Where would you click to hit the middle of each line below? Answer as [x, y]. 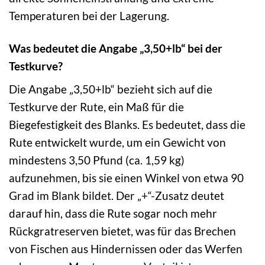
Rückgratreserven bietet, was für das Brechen [122, 231]
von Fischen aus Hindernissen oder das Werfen [126, 249]
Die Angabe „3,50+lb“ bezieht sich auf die [111, 89]
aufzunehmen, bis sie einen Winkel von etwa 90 [126, 178]
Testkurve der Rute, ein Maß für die [96, 107]
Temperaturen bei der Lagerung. [89, 15]
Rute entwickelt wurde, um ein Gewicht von [117, 143]
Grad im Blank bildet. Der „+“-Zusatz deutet [117, 196]
